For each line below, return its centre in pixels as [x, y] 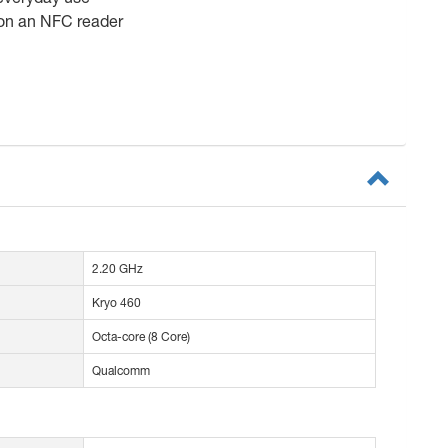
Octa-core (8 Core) [141, 337]
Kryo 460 [116, 303]
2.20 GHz [117, 269]
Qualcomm [121, 371]
